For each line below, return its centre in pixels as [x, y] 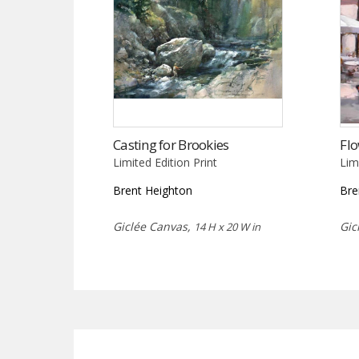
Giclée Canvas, [153, 226]
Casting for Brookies [171, 144]
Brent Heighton [153, 190]
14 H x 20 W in [227, 226]
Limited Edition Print [165, 162]
